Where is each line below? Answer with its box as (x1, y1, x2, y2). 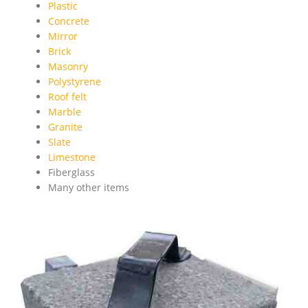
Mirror (48, 30, 78, 43)
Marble (48, 105, 81, 119)
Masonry (48, 60, 88, 74)
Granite (48, 120, 82, 134)
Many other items (48, 181, 129, 195)
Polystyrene (48, 75, 101, 89)
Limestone (48, 151, 96, 164)
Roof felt (48, 90, 87, 104)
